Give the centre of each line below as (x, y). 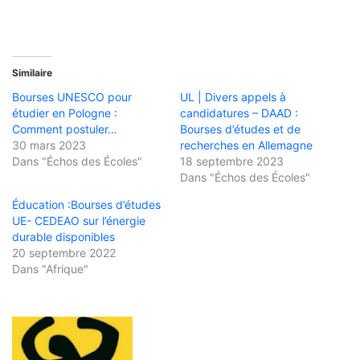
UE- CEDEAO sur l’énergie (79, 221)
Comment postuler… (65, 129)
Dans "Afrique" (50, 269)
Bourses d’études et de (240, 129)
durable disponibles (63, 237)
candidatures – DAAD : (239, 113)
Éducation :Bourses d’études (86, 205)
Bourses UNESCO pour (72, 97)
